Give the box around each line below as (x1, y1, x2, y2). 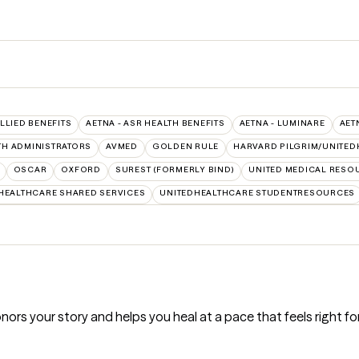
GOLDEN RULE (151, 141, 219, 152)
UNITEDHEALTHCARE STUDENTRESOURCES (159, 188, 355, 199)
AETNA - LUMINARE (239, 118, 325, 129)
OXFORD (61, 164, 101, 175)
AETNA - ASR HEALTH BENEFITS (86, 118, 225, 129)
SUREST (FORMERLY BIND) (115, 164, 235, 175)
